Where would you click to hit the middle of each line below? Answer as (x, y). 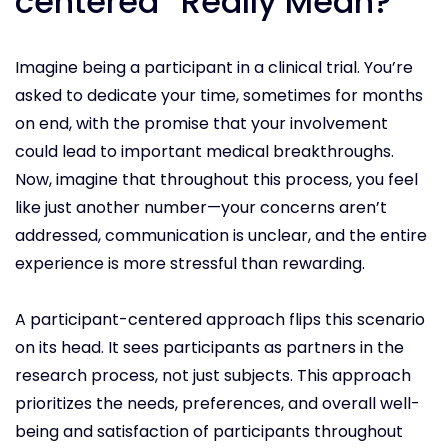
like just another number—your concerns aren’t (201, 208)
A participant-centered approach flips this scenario (220, 320)
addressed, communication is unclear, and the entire (221, 236)
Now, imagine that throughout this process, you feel (216, 180)
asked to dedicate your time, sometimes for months (219, 96)
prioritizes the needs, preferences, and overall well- (217, 404)
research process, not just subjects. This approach (213, 376)
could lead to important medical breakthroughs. (204, 152)
